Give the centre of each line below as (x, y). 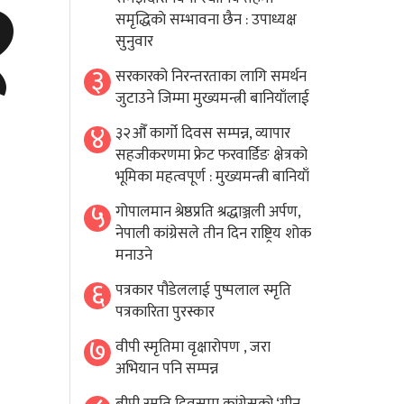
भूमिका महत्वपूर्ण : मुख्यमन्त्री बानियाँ (213, 177)
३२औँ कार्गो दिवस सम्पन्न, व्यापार (203, 134)
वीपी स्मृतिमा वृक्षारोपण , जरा (193, 348)
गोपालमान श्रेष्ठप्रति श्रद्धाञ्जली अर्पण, (208, 212)
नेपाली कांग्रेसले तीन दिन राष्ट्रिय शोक (214, 234)
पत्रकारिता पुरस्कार (165, 312)
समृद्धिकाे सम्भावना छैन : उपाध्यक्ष (207, 20)
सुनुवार (135, 42)
